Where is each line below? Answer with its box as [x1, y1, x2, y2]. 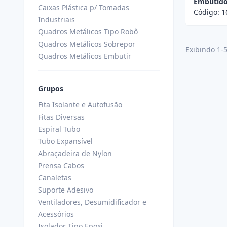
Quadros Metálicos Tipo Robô [38, 27, 138, 36]
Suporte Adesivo [38, 185, 93, 195]
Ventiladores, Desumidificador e [38, 197, 146, 207]
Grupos [38, 84, 63, 93]
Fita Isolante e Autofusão [38, 100, 122, 109]
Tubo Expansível [38, 136, 93, 146]
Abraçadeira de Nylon [38, 148, 112, 158]
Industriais [38, 15, 75, 24]
